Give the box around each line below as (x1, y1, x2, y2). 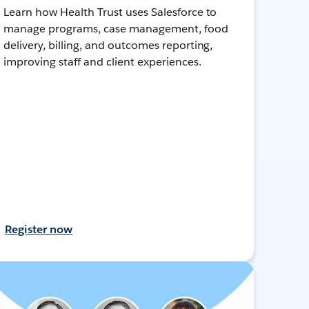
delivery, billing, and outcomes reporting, (3, 37, 213, 52)
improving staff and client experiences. (3, 54, 201, 69)
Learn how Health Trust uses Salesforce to (3, 4, 217, 19)
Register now (5, 221, 72, 237)
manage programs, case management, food (3, 21, 228, 36)
